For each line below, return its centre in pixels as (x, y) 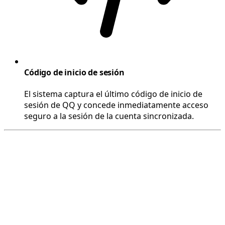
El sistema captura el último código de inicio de (113, 94)
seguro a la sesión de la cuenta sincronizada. (109, 116)
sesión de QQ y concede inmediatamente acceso (116, 105)
